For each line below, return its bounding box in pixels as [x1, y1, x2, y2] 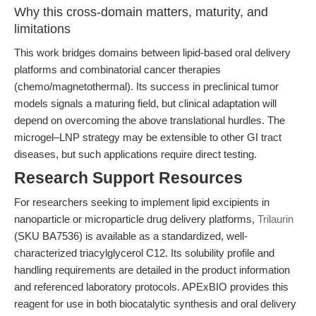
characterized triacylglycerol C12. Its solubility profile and [14, 247, 274, 259]
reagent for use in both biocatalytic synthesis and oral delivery [14, 298, 296, 310]
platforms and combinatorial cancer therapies [14, 63, 221, 75]
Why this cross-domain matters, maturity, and [14, 5, 268, 19]
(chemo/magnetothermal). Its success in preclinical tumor [14, 80, 279, 92]
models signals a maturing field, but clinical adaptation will [14, 97, 276, 109]
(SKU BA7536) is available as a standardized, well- [14, 230, 248, 242]
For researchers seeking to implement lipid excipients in [14, 196, 269, 208]
